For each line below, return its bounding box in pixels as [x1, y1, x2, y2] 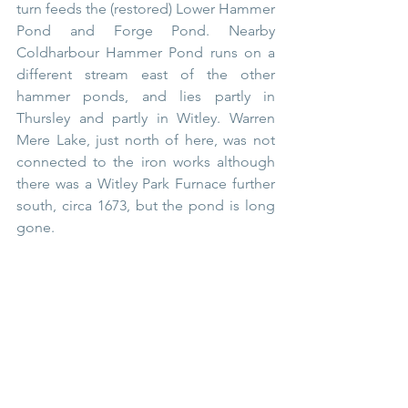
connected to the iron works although [16, 152, 275, 170]
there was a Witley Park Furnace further [16, 174, 275, 192]
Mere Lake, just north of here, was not [16, 130, 275, 148]
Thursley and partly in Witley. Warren [16, 108, 275, 127]
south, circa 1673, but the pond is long [16, 196, 275, 214]
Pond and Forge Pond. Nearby [16, 21, 275, 39]
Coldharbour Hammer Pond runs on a [16, 43, 275, 61]
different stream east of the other [16, 65, 275, 83]
